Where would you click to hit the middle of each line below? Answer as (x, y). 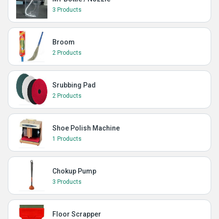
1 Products (67, 139)
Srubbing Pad (74, 85)
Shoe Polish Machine (86, 128)
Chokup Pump (74, 171)
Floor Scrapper (77, 214)
